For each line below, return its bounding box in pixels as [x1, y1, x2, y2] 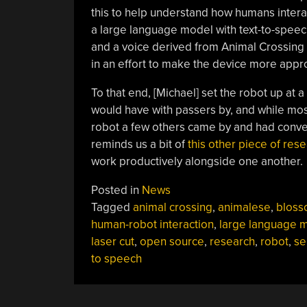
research [209, 234, 255, 249]
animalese [217, 199, 271, 214]
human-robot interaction [90, 217, 214, 232]
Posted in [90, 182, 142, 197]
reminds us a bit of [90, 136, 188, 151]
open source [139, 234, 204, 249]
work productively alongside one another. [90, 153, 303, 169]
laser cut [90, 234, 134, 249]
